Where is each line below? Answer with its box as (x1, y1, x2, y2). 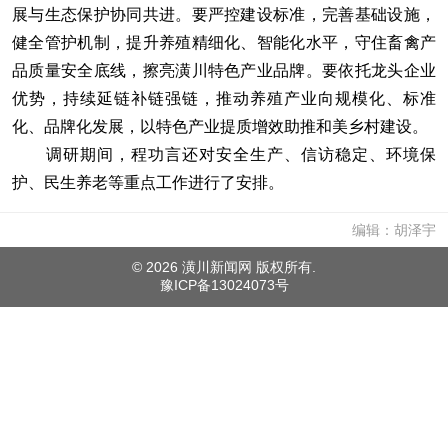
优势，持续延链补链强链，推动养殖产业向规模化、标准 (12, 90, 436, 107)
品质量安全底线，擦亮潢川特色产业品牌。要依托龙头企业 (12, 62, 436, 79)
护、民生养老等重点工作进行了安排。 (12, 174, 284, 191)
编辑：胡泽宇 (352, 222, 436, 238)
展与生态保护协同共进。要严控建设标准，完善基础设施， (12, 6, 436, 23)
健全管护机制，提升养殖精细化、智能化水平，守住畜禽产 (12, 34, 436, 51)
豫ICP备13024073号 (159, 277, 289, 293)
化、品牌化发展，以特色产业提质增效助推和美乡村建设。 (12, 118, 428, 135)
